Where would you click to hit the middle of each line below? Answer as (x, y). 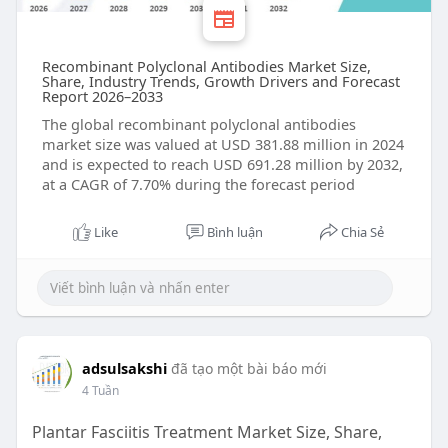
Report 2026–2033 (102, 96)
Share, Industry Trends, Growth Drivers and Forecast (220, 81)
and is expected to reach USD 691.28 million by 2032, (222, 164)
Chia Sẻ (363, 232)
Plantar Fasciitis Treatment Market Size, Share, (206, 432)
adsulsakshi (124, 368)
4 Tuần (100, 391)
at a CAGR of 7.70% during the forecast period (198, 184)
